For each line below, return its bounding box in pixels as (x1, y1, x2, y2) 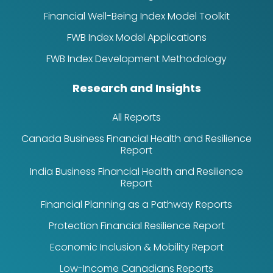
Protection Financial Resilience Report (48, 218, 225, 233)
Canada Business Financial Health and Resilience (21, 131, 252, 146)
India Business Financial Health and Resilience (30, 164, 243, 179)
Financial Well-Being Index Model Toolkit (43, 9, 230, 23)
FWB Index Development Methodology (46, 51, 227, 66)
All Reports (112, 110, 161, 124)
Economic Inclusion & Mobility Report (49, 239, 224, 254)
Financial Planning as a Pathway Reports (41, 197, 232, 211)
